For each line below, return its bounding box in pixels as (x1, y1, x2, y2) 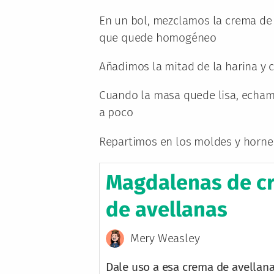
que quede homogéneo (98, 31, 217, 45)
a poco (98, 105, 133, 120)
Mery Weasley (130, 231, 200, 245)
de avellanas (105, 196, 228, 222)
